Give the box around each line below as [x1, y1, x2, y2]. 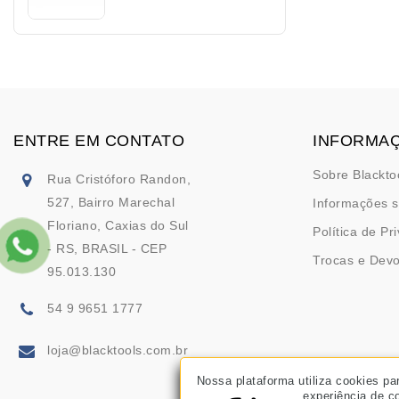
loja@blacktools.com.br [47, 342, 188, 357]
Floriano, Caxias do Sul [47, 217, 189, 232]
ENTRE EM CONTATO [13, 131, 184, 150]
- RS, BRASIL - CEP [47, 240, 167, 256]
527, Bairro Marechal [47, 194, 175, 209]
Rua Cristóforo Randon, [47, 171, 191, 186]
